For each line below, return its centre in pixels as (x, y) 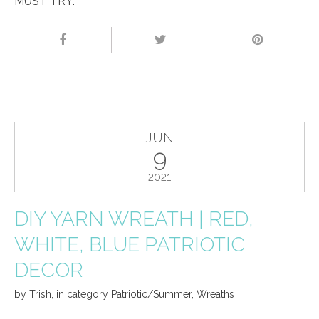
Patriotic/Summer (151, 294)
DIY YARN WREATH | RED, (134, 219)
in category (84, 294)
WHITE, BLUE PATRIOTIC (130, 244)
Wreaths (215, 294)
